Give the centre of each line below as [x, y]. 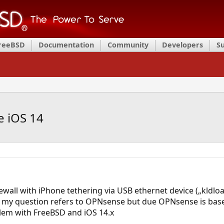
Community [128, 45]
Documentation [66, 45]
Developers [182, 45]
